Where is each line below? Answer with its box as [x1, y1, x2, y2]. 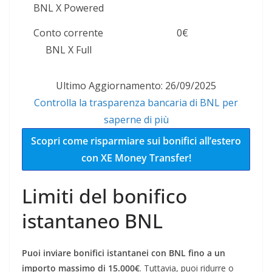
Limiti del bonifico [22, 183, 187, 209]
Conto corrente [33, 26, 103, 40]
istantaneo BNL [22, 208, 163, 234]
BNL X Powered [33, 1, 104, 15]
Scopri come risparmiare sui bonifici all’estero [31, 134, 241, 148]
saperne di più [103, 113, 169, 127]
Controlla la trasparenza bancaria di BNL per [34, 96, 238, 110]
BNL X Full [45, 43, 92, 57]
